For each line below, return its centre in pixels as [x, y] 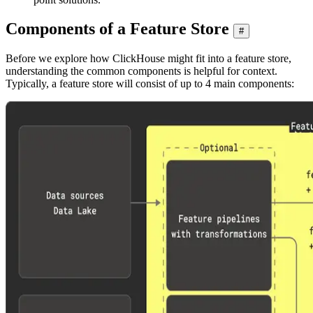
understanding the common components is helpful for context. [141, 71]
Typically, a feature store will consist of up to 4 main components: [150, 84]
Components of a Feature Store [117, 29]
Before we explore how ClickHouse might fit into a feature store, [148, 59]
